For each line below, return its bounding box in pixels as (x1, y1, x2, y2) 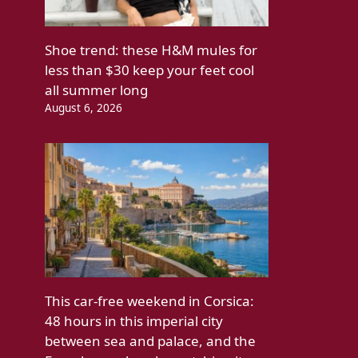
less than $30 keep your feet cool (45, 61, 254, 80)
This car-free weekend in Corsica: (45, 292, 254, 311)
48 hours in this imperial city (45, 312, 223, 331)
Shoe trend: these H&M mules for (45, 41, 257, 60)
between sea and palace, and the (45, 332, 256, 351)
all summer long (45, 81, 148, 100)
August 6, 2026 (45, 100, 122, 116)
